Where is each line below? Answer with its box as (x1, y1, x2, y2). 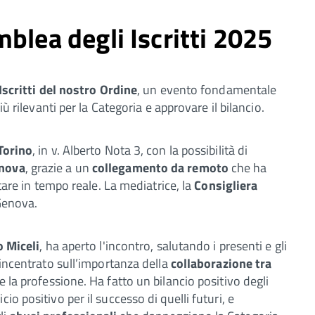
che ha (228, 157, 267, 177)
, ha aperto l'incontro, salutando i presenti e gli (39, 236, 287, 255)
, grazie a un (25, 157, 92, 177)
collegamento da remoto (91, 157, 229, 177)
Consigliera (191, 175, 258, 195)
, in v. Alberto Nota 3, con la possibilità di (32, 140, 248, 160)
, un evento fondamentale (137, 79, 277, 99)
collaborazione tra (170, 253, 272, 273)
